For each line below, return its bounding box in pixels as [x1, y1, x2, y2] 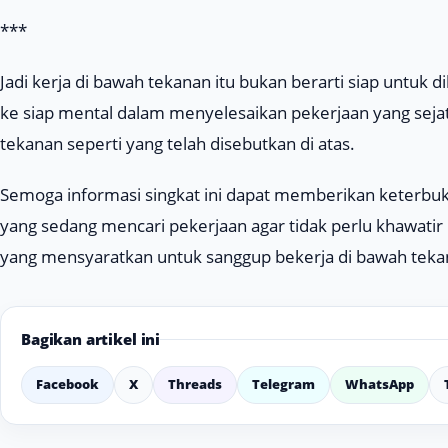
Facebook [36, 375, 99, 394]
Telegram [252, 375, 315, 394]
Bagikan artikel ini [21, 328, 161, 349]
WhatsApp [345, 375, 414, 394]
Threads [168, 375, 222, 394]
